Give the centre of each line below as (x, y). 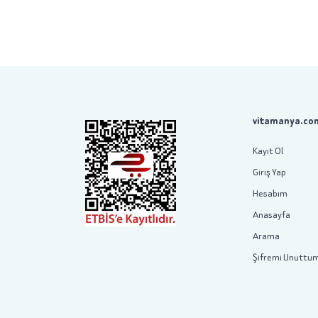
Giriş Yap (269, 172)
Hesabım (270, 193)
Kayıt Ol (268, 151)
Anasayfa (272, 215)
